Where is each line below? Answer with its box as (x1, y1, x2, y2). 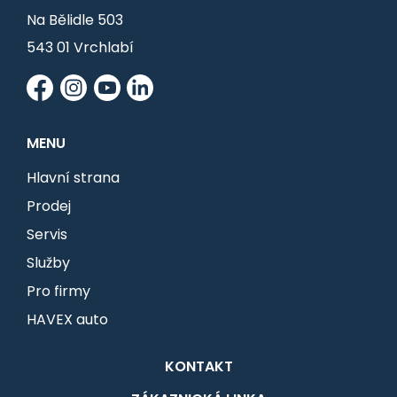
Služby (27, 253, 70, 273)
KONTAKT (164, 355, 233, 377)
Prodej (27, 196, 71, 216)
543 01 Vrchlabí (27, 37, 134, 58)
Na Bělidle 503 (27, 9, 123, 30)
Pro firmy (27, 281, 90, 301)
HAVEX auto (27, 309, 108, 330)
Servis (27, 224, 67, 245)
